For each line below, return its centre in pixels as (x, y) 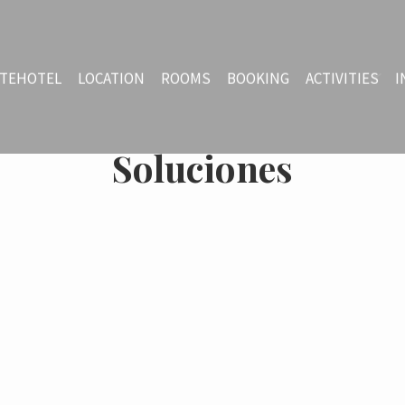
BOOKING (258, 78)
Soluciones (202, 168)
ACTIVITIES (342, 78)
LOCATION (111, 78)
